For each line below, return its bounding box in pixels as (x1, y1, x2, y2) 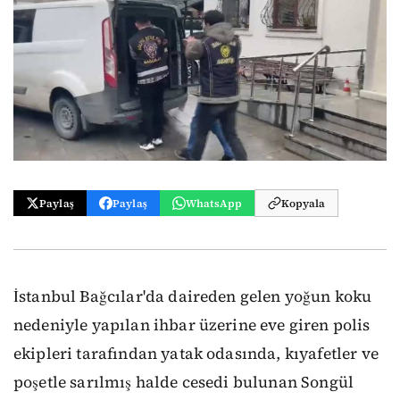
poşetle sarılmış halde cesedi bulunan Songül (13, 371, 354, 393)
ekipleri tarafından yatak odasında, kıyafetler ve (13, 343, 379, 364)
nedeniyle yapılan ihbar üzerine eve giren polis (13, 314, 371, 336)
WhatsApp (185, 196, 243, 211)
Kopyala (281, 196, 326, 211)
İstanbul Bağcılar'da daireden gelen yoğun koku (13, 286, 372, 307)
